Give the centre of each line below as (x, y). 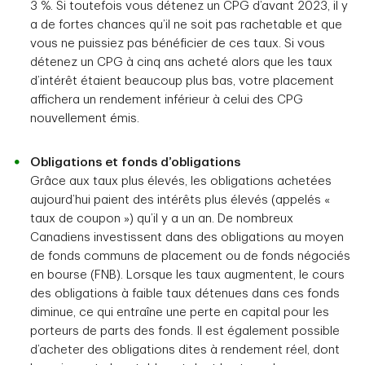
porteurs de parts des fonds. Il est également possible (185, 331)
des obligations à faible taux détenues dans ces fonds (185, 294)
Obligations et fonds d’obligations (135, 163)
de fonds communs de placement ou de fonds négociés (190, 256)
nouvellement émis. (85, 119)
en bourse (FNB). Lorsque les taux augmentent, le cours (187, 275)
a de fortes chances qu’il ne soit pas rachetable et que (186, 25)
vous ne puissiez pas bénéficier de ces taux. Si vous (178, 44)
